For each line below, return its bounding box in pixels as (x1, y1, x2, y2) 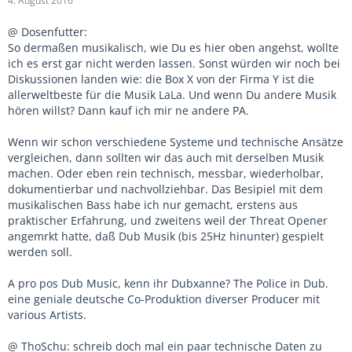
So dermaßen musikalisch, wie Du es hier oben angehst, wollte (8, 40, 339, 55)
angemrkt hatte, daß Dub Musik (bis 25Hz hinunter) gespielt (8, 229, 324, 244)
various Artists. (8, 307, 86, 322)
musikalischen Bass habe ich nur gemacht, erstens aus (8, 197, 298, 212)
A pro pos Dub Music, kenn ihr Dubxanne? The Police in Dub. (8, 276, 328, 291)
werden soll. (8, 244, 72, 259)
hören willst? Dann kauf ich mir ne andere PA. (8, 103, 249, 118)
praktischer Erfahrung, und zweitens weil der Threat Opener (8, 213, 328, 228)
